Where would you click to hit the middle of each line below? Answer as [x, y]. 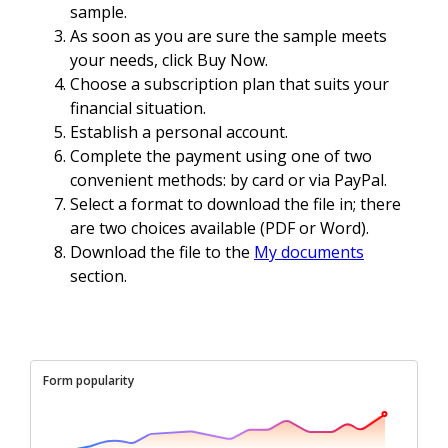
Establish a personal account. [179, 132]
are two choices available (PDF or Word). [219, 228]
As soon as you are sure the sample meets [228, 36]
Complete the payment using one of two [221, 156]
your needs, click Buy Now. [169, 60]
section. [98, 276]
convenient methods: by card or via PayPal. [228, 180]
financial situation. [138, 108]
